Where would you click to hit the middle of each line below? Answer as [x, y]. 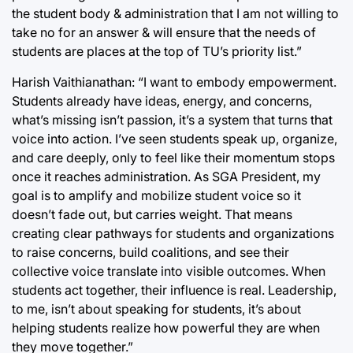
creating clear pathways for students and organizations [173, 233]
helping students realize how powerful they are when [166, 328]
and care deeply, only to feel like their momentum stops [173, 158]
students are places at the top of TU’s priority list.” [157, 51]
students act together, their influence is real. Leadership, [174, 290]
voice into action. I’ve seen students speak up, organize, [175, 139]
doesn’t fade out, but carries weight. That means [152, 214]
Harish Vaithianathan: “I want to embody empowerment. [174, 82]
